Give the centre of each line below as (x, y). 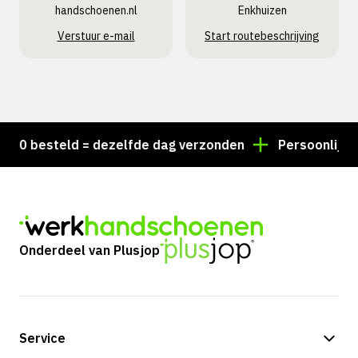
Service (42, 338)
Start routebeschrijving (262, 36)
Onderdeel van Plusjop (89, 251)
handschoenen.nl (96, 10)
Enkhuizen (262, 10)
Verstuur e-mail (96, 36)
